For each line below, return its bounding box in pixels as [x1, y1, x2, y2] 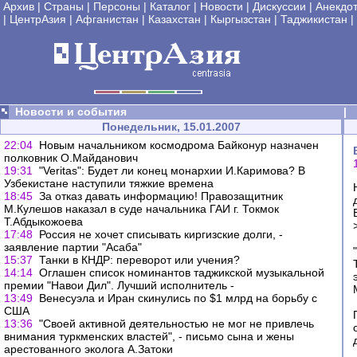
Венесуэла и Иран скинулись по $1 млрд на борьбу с [39, 292, 317, 304]
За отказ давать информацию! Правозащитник [39, 190, 283, 202]
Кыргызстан [210, 13, 271, 25]
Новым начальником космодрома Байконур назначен [39, 139, 319, 151]
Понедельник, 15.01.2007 [101, 120, 241, 133]
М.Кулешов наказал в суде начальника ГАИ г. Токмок [4, 202, 279, 215]
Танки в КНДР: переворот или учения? [39, 253, 240, 266]
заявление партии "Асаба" [4, 241, 142, 253]
